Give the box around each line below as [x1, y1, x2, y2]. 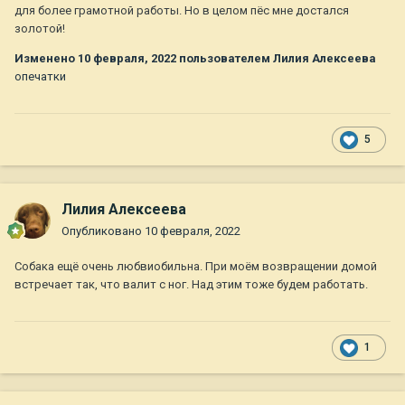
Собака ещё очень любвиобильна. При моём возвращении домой [14, 259, 377, 274]
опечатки [14, 70, 66, 84]
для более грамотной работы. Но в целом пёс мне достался [14, 4, 349, 18]
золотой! [14, 22, 65, 36]
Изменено [14, 52, 78, 66]
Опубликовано [61, 224, 145, 239]
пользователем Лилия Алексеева [176, 52, 376, 66]
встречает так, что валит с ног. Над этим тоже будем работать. [14, 278, 368, 292]
